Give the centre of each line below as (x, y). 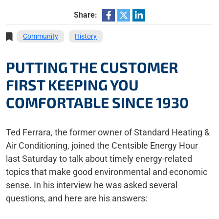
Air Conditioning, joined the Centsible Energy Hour (102, 145)
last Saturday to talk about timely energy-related (99, 159)
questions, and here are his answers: (77, 198)
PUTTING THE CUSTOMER (92, 67)
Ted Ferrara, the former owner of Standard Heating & (108, 132)
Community (41, 36)
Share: (86, 15)
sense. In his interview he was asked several (92, 185)
